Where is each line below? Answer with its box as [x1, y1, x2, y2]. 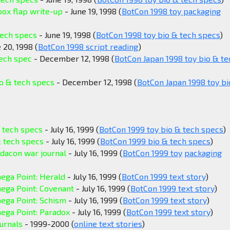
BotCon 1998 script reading [38, 42, 139, 52]
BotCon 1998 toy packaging [122, 6, 221, 16]
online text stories [74, 219, 142, 229]
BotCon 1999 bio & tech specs [100, 136, 210, 146]
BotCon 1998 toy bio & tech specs [96, 30, 220, 40]
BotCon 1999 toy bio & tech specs [99, 124, 223, 135]
